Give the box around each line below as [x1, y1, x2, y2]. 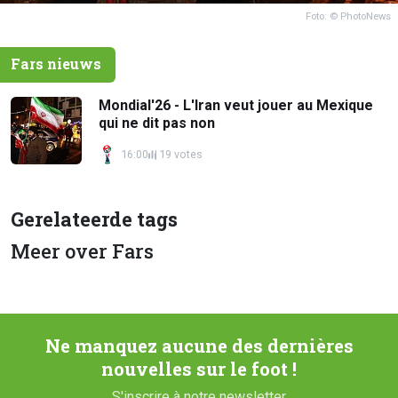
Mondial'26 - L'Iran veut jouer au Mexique [99, 96, 374, 114]
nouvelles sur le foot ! [101, 357, 297, 382]
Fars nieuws [11, 54, 101, 74]
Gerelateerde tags [11, 206, 178, 233]
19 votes [158, 147, 203, 162]
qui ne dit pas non [99, 114, 216, 131]
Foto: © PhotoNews [306, 10, 391, 22]
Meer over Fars [11, 238, 154, 265]
